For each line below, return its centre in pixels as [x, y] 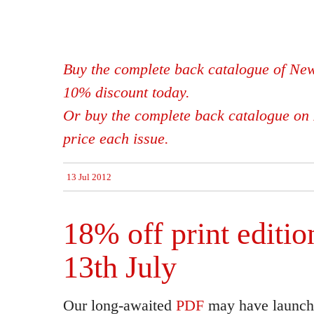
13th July [120, 267]
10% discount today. [127, 92]
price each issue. [116, 138]
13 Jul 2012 [89, 177]
